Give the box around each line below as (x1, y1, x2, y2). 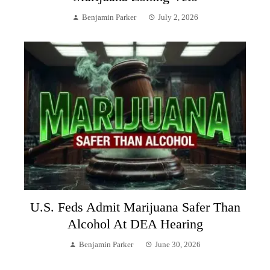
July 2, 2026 (157, 13, 198, 22)
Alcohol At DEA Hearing (67, 216, 203, 231)
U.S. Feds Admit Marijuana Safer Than (30, 199, 240, 215)
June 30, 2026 (155, 240, 201, 249)
